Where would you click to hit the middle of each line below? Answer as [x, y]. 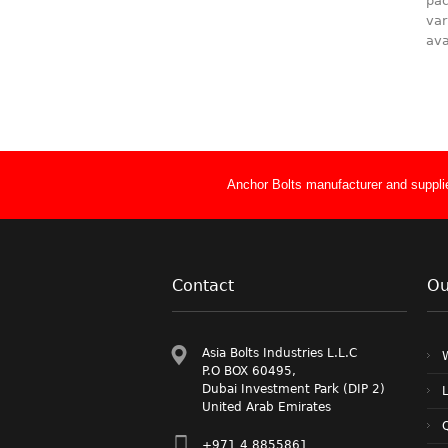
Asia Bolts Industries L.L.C [279, 352]
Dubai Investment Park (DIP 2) [293, 388]
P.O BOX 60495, [249, 370]
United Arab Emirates [266, 406]
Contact [203, 285]
